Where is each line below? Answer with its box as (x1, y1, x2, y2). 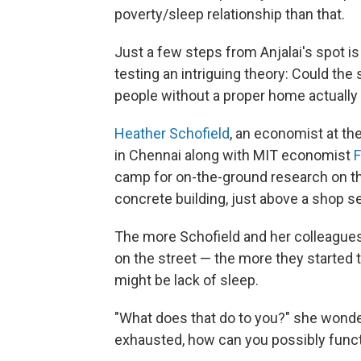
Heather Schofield (114, 125, 230, 142)
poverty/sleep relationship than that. (114, 6, 345, 23)
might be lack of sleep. (114, 272, 259, 288)
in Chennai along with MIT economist (114, 147, 354, 164)
